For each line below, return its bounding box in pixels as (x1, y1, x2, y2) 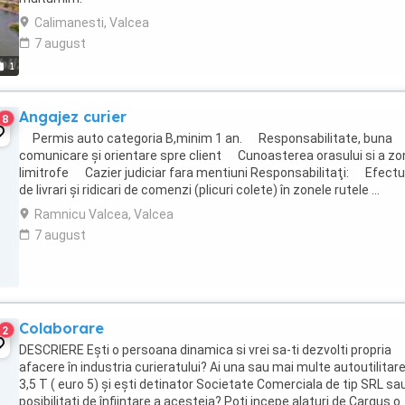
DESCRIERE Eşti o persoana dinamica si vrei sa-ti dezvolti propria (19, 343, 391, 357)
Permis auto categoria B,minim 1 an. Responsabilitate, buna (19, 131, 392, 146)
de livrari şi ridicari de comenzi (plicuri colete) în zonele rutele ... (19, 183, 380, 197)
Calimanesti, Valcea (34, 15, 149, 30)
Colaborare (19, 319, 104, 337)
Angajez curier (19, 108, 127, 126)
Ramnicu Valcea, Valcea (34, 207, 174, 221)
